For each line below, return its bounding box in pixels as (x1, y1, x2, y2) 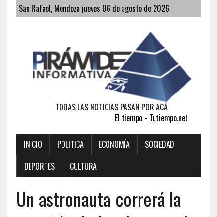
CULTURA (69, 160, 97, 172)
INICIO (23, 138, 42, 150)
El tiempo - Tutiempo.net (114, 111, 188, 124)
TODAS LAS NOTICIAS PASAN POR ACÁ (55, 101, 168, 113)
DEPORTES (24, 160, 55, 172)
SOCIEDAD (144, 138, 174, 150)
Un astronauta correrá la (16, 185, 181, 212)
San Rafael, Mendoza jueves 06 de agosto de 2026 (18, 2, 169, 14)
